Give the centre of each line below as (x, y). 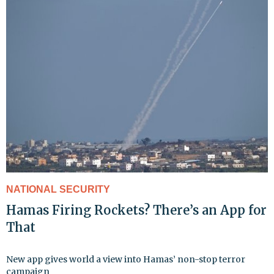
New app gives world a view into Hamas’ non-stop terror (126, 260)
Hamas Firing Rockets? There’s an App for (136, 210)
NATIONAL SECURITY (58, 190)
